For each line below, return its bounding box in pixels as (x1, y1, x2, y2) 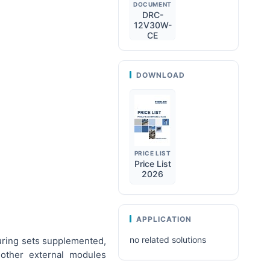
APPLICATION (136, 215, 192, 224)
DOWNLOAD (136, 71, 185, 80)
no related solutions (130, 234, 206, 245)
